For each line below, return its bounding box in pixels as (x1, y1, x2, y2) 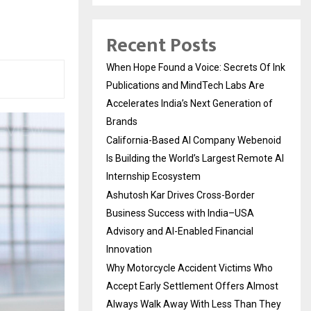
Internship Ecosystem (106, 171, 201, 182)
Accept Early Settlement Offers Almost (106, 280, 278, 292)
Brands (106, 116, 137, 127)
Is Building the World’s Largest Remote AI (106, 153, 284, 164)
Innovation (106, 244, 152, 255)
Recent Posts (106, 29, 217, 62)
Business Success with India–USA (106, 208, 254, 219)
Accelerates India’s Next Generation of (106, 98, 273, 109)
